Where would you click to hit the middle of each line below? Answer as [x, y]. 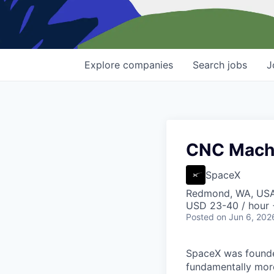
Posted [200, 217]
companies [148, 65]
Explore [104, 65]
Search [210, 65]
